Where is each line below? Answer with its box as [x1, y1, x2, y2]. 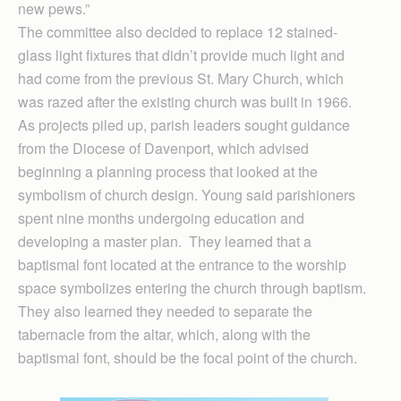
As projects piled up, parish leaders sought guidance [18, 114, 350, 135]
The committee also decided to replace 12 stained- [18, 21, 337, 42]
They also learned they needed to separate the [18, 300, 312, 321]
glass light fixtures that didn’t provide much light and [18, 44, 345, 65]
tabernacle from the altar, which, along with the [18, 323, 311, 345]
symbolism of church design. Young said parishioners [18, 183, 355, 205]
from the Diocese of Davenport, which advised [18, 137, 309, 158]
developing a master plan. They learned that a [18, 230, 311, 252]
